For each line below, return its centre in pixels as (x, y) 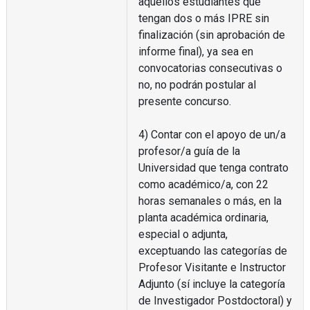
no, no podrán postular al (197, 84)
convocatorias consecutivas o (210, 68)
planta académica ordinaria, (203, 217)
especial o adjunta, (183, 234)
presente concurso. (184, 101)
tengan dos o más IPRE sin (203, 18)
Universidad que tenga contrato (213, 167)
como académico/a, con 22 (203, 184)
